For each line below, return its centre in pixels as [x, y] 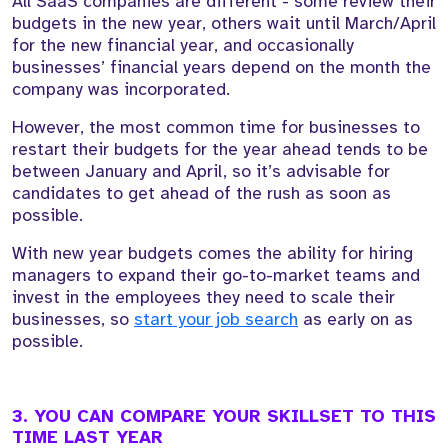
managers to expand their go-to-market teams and [216, 275]
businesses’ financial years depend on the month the [221, 67]
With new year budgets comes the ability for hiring [212, 253]
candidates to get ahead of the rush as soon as [201, 193]
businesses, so [73, 319]
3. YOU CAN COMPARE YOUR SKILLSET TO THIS [224, 416]
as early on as [355, 319]
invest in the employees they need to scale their [203, 297]
